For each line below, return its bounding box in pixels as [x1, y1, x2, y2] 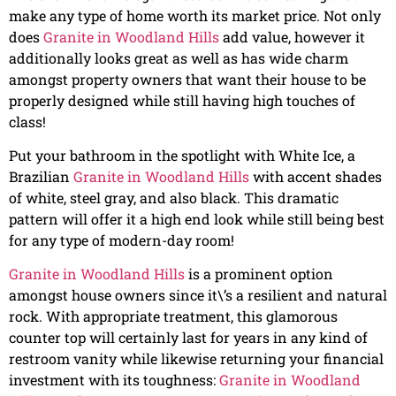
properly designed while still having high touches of [9, 90, 355, 110]
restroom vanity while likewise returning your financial [9, 349, 384, 369]
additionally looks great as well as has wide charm [9, 48, 348, 67]
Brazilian [9, 166, 73, 186]
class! [9, 111, 46, 131]
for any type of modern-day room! [9, 230, 234, 249]
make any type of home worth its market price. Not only [9, 5, 381, 25]
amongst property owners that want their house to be [9, 69, 366, 88]
